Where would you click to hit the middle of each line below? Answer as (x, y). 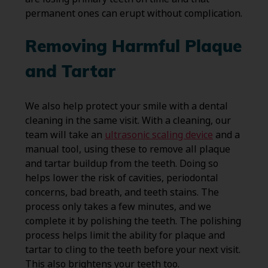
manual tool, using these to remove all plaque (127, 149)
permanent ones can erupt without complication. (133, 13)
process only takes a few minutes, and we (118, 206)
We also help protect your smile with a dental (126, 106)
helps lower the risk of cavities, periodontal (121, 178)
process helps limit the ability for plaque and (125, 235)
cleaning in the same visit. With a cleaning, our (128, 120)
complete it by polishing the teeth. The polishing (133, 221)
